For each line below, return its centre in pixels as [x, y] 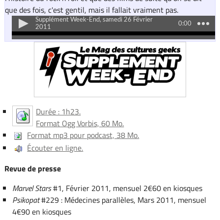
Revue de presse [32, 168]
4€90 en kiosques [41, 211]
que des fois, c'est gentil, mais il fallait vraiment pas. [91, 10]
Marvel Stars [31, 188]
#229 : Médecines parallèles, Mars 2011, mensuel [123, 200]
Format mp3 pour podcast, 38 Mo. [83, 135]
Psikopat [26, 200]
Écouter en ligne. [55, 148]
